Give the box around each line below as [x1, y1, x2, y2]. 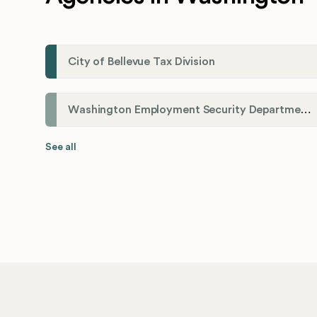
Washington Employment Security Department [300, 104, 311, 115]
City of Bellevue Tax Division [68, 56, 215, 67]
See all [45, 142, 76, 152]
